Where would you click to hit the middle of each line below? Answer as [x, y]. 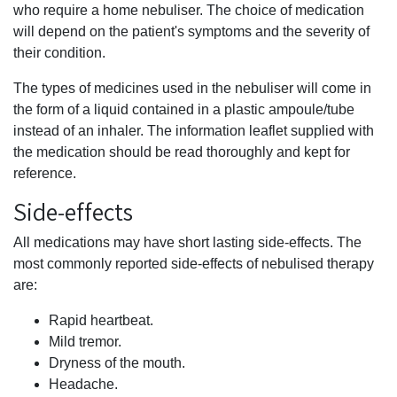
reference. [45, 173]
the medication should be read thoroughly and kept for [182, 152]
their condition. [59, 53]
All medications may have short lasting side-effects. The [187, 242]
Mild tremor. [85, 342]
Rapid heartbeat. [101, 320]
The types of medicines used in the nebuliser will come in [192, 88]
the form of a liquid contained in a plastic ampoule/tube [184, 109]
